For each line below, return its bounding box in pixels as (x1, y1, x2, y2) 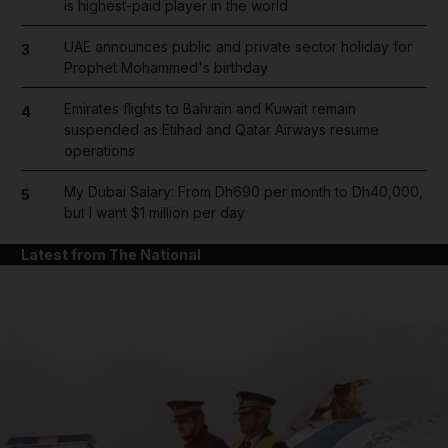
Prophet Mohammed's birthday (63, 58, 268, 76)
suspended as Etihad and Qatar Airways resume (63, 120, 379, 138)
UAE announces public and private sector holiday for (63, 37, 412, 55)
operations (63, 141, 135, 159)
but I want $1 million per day (63, 203, 245, 221)
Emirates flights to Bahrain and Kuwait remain (63, 99, 356, 117)
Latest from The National (21, 245, 201, 263)
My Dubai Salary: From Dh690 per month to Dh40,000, (63, 182, 423, 200)
